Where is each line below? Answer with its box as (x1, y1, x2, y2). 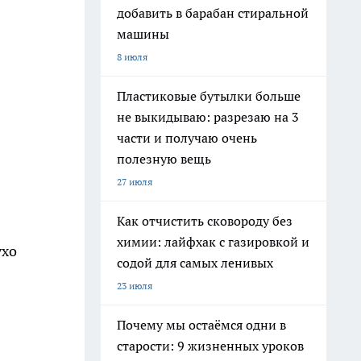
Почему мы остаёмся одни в (117, 317, 286, 333)
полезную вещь (117, 151, 211, 167)
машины (117, 26, 169, 42)
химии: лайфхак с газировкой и (117, 234, 309, 250)
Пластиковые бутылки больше (117, 88, 301, 104)
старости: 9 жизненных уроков (117, 338, 304, 354)
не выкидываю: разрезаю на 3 (117, 109, 299, 125)
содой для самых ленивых (117, 255, 273, 271)
